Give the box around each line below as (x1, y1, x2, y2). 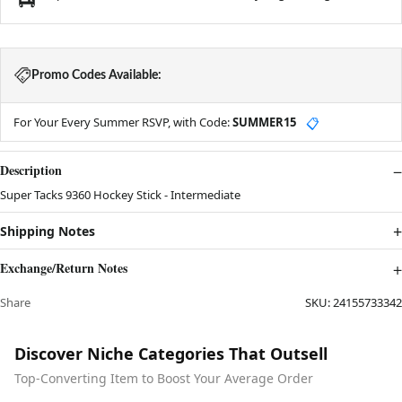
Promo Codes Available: (31, 69, 162, 83)
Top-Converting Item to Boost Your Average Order (14, 370, 313, 388)
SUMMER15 (232, 114, 296, 131)
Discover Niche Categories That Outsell (14, 343, 328, 365)
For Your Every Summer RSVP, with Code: (13, 114, 232, 131)
